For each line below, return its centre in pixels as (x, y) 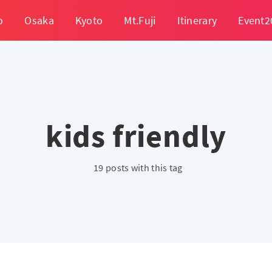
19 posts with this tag (138, 168)
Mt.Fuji (140, 20)
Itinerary (197, 20)
